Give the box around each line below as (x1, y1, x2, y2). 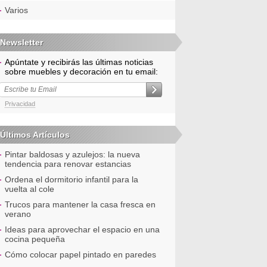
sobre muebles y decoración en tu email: (5, 67, 158, 76)
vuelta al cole (5, 184, 54, 194)
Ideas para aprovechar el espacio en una (5, 225, 160, 234)
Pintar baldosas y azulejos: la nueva (5, 150, 140, 159)
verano (5, 209, 31, 219)
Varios (5, 5, 28, 15)
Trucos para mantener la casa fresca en (5, 200, 156, 209)
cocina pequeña (5, 234, 65, 244)
